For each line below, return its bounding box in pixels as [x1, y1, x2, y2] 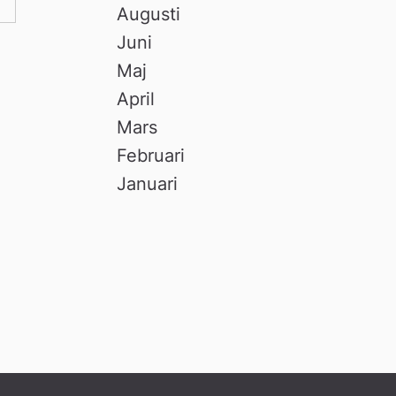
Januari [117, 172, 179, 194]
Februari [117, 144, 186, 166]
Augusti [117, 3, 181, 25]
